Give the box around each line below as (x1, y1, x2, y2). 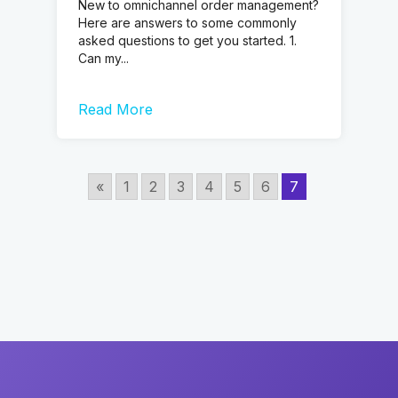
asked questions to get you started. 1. (78, 32, 297, 48)
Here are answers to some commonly (78, 14, 297, 30)
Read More (78, 100, 153, 119)
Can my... (78, 50, 129, 66)
